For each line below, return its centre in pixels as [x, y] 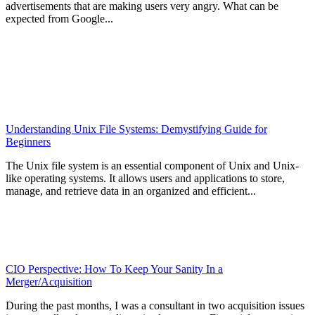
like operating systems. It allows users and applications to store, [145, 179]
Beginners [28, 142]
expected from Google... [59, 19]
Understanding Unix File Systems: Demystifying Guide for [136, 129]
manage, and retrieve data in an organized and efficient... [131, 191]
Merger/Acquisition [49, 282]
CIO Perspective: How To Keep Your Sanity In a [114, 269]
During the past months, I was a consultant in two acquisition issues [155, 306]
